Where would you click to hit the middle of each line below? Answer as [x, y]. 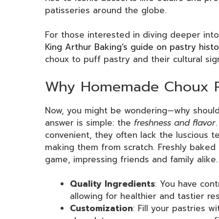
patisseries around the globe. [106, 10]
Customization [101, 208]
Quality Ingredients [112, 184]
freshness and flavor [175, 122]
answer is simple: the [89, 122]
